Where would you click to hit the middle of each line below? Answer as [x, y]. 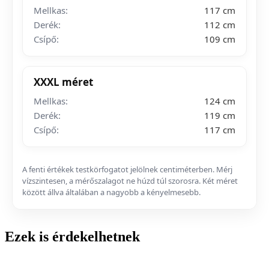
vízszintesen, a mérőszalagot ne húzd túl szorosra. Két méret [130, 180]
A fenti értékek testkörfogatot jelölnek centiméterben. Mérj [127, 169]
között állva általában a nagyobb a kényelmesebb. [111, 192]
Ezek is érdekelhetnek [72, 236]
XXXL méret [63, 82]
